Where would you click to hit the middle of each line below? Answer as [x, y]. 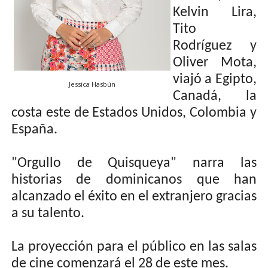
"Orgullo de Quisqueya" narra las [134, 163]
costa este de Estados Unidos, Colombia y [134, 113]
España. [34, 130]
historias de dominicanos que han [134, 180]
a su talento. [48, 214]
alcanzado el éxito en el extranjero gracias [134, 197]
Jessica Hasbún [92, 84]
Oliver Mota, [215, 63]
